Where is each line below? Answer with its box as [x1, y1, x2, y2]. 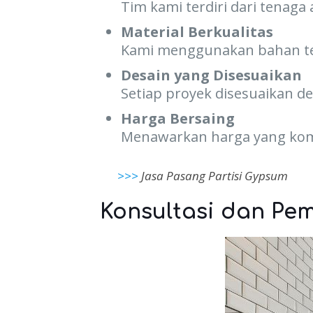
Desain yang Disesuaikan [120, 66, 302, 85]
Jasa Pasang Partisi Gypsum [140, 168, 288, 184]
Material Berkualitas [120, 22, 273, 41]
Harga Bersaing [120, 109, 235, 128]
